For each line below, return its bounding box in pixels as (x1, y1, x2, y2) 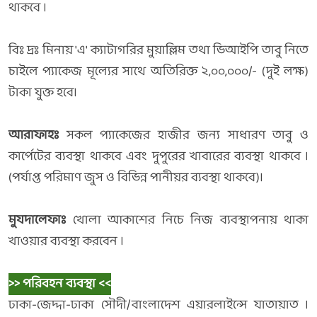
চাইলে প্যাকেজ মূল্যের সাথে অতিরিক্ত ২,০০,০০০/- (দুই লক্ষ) (8, 61, 309, 83)
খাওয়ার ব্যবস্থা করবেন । (8, 231, 124, 253)
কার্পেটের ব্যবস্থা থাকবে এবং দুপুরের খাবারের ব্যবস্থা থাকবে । (8, 146, 309, 168)
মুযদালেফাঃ (8, 209, 66, 231)
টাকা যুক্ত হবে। (8, 82, 80, 104)
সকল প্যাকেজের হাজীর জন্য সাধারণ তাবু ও (59, 125, 309, 146)
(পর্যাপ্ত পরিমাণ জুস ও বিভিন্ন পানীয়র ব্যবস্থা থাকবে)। (8, 167, 263, 189)
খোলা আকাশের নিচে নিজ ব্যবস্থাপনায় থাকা (66, 209, 309, 231)
